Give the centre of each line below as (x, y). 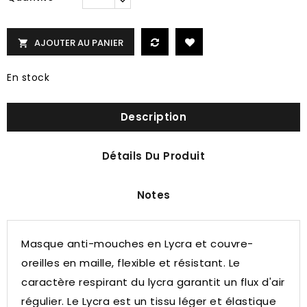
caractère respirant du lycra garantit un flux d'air (153, 282)
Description (153, 117)
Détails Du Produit (153, 156)
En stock (28, 77)
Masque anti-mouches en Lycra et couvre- (137, 244)
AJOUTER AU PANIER (79, 43)
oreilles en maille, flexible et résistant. (125, 263)
